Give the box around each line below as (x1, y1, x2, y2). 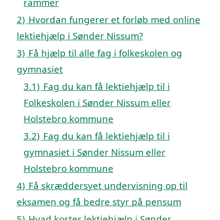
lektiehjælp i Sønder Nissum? (17, 29, 143, 42)
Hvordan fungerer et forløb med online (28, 13, 200, 26)
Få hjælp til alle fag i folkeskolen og (28, 46, 182, 59)
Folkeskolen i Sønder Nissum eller (24, 96, 171, 109)
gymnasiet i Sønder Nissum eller (24, 145, 165, 158)
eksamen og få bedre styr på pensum (17, 195, 181, 208)
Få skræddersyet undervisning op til (28, 179, 188, 192)
